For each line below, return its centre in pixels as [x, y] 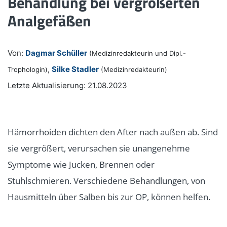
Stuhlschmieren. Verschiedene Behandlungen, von [106, 180]
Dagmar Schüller [56, 53]
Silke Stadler [75, 69]
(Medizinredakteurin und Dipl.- [138, 53]
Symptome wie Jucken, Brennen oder [81, 164]
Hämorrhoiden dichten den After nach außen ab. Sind [113, 132]
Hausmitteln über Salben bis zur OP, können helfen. [109, 197]
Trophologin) [28, 69]
